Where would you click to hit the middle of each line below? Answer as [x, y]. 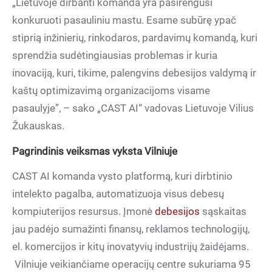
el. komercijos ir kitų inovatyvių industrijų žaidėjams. [131, 246]
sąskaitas [223, 211]
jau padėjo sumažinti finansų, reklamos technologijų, [131, 229]
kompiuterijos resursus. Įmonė [83, 211]
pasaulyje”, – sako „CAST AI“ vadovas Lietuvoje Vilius [133, 108]
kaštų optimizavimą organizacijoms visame [111, 90]
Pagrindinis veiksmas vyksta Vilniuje [95, 151]
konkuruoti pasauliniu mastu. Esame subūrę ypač [124, 20]
